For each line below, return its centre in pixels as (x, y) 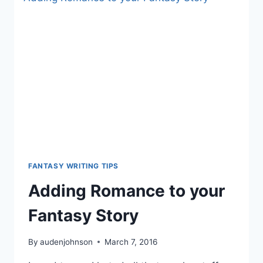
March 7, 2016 (131, 242)
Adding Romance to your (127, 191)
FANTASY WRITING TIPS (73, 166)
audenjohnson (67, 242)
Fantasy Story (83, 216)
